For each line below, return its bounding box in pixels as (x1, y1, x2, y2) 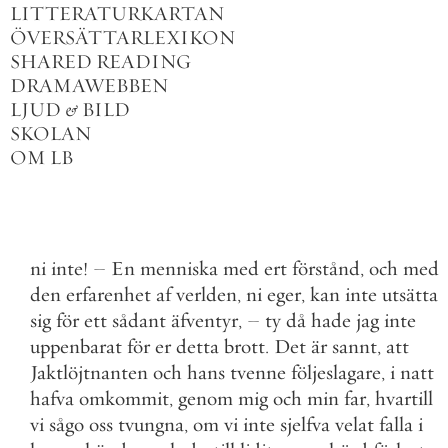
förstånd (292, 256, 360, 281)
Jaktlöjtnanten (30, 360, 148, 385)
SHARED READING (10, 49, 191, 74)
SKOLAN (10, 121, 91, 146)
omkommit (79, 386, 169, 411)
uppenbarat (30, 334, 122, 359)
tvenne (230, 360, 286, 385)
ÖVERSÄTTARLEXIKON (10, 25, 235, 50)
